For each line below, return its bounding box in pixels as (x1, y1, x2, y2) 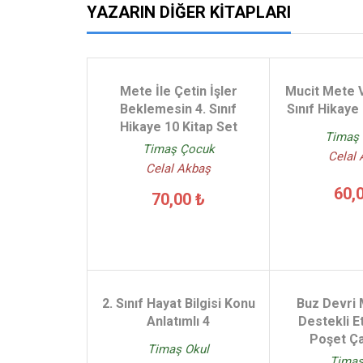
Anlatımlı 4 (147, 314, 210, 329)
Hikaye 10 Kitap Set (119, 119, 237, 135)
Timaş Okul (147, 342, 209, 357)
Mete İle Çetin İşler (119, 83, 237, 99)
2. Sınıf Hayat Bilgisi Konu (101, 296, 255, 311)
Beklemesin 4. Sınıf (120, 101, 237, 117)
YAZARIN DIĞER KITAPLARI (87, 2, 291, 22)
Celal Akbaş (146, 161, 211, 176)
